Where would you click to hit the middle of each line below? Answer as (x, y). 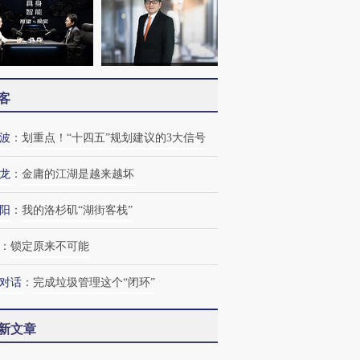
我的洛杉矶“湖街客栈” (77, 210)
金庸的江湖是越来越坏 (78, 174)
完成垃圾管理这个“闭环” (94, 282)
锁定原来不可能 (50, 246)
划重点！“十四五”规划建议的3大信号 (114, 138)
